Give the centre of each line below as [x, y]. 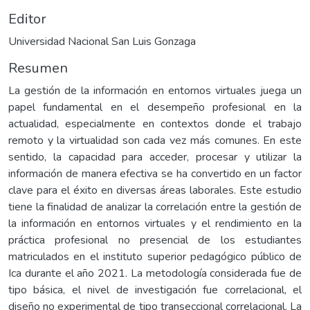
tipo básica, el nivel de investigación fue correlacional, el [155, 290]
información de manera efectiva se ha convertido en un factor [155, 173]
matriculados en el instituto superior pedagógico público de [155, 256]
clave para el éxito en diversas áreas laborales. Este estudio [155, 190]
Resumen [38, 68]
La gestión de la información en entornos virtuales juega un [155, 90]
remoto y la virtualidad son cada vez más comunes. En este [155, 140]
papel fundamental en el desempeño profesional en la [155, 107]
